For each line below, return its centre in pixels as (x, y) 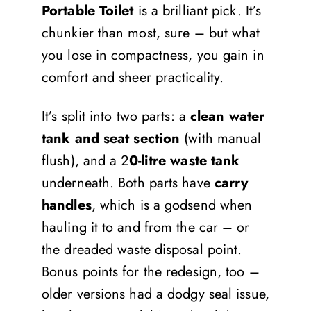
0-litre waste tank (184, 160)
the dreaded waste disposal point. (142, 249)
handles (67, 205)
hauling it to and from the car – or (146, 227)
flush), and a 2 (85, 160)
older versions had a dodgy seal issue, (155, 294)
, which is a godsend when (172, 205)
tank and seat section (111, 138)
